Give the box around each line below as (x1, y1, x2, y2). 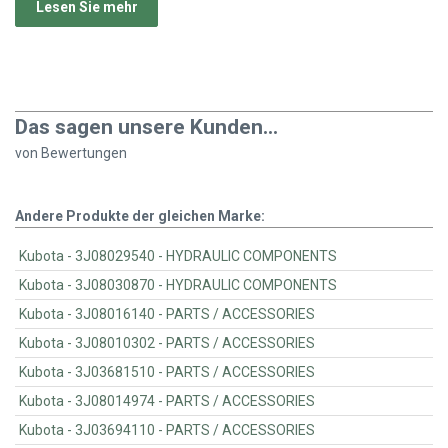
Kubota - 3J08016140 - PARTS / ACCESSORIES (166, 306, 316, 323)
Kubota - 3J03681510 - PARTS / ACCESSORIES (166, 364, 316, 381)
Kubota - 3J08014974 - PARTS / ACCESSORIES (166, 393, 316, 410)
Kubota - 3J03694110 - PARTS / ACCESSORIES (166, 422, 316, 439)
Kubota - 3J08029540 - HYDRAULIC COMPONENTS (166, 248, 338, 265)
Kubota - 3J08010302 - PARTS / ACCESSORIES (166, 335, 316, 352)
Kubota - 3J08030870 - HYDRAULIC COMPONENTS (166, 277, 338, 294)
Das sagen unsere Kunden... (15, 115, 278, 140)
